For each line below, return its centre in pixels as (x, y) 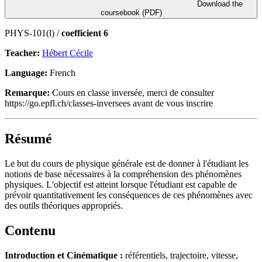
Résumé (28, 138)
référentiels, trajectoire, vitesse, (182, 255)
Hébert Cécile (68, 53)
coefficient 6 (85, 33)
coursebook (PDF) (131, 12)
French (61, 73)
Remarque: (27, 92)
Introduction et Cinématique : (65, 255)
